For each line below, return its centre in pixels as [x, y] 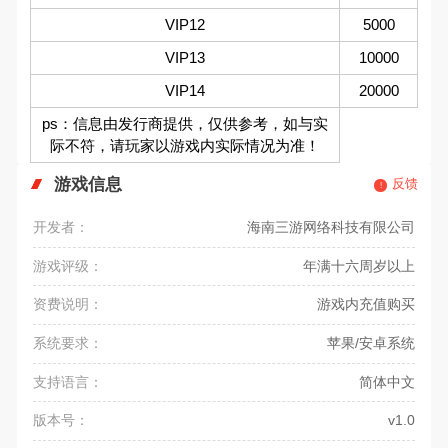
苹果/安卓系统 [370, 343]
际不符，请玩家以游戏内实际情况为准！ [185, 145]
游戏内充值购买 [365, 304]
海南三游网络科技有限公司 [330, 227]
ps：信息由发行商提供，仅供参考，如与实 [185, 123]
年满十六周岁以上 [358, 265]
